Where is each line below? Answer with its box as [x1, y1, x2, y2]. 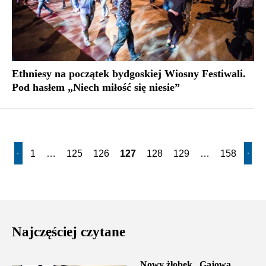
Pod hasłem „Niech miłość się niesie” [12, 81, 180, 94]
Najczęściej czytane [12, 224, 125, 240]
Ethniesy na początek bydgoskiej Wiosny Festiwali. [12, 68, 246, 80]
